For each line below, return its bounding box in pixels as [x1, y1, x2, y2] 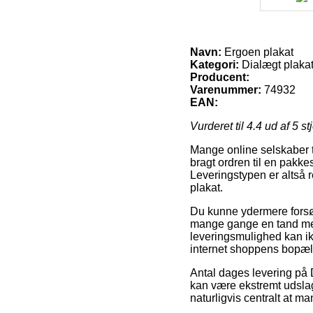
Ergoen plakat [221, 45, 293, 58]
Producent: [190, 71, 249, 83]
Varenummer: [190, 83, 261, 96]
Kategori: [190, 58, 239, 71]
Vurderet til [190, 119, 247, 132]
